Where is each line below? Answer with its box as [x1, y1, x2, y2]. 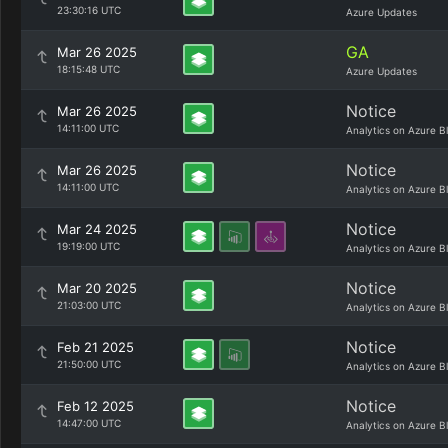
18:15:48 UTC [57, 63, 120, 75]
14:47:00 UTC [57, 417, 121, 429]
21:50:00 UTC [57, 358, 121, 370]
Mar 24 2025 [57, 221, 137, 237]
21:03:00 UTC [57, 299, 121, 311]
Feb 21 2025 [57, 339, 134, 355]
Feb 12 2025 [57, 398, 134, 414]
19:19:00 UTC [57, 240, 120, 252]
